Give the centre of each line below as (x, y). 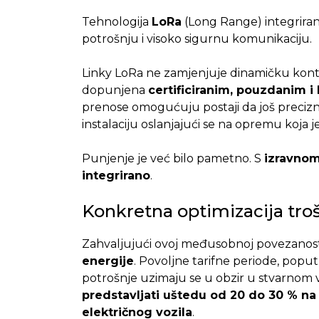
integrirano (116, 175)
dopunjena (115, 90)
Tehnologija (116, 21)
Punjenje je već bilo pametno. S (173, 158)
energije (108, 261)
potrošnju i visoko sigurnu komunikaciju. (197, 38)
